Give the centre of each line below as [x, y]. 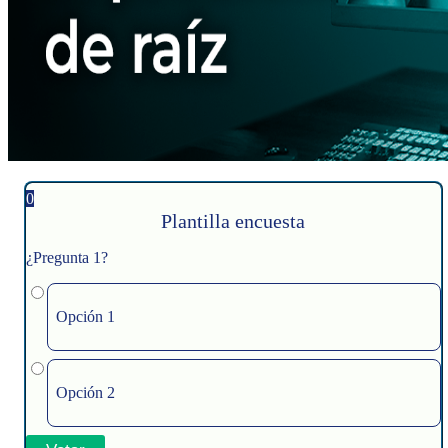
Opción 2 [85, 393]
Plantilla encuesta [233, 221]
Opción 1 [85, 317]
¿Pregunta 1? [67, 258]
